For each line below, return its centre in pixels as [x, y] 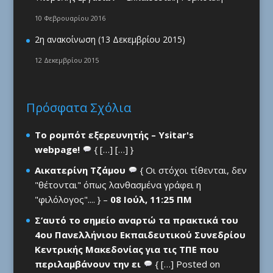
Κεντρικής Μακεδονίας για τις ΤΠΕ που [126, 250]
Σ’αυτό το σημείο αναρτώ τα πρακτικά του [136, 220]
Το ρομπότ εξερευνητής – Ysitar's [114, 135]
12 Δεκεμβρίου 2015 [66, 60]
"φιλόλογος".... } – [72, 200]
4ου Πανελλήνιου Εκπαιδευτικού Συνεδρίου [140, 235]
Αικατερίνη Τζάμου [80, 170]
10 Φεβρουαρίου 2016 [70, 18]
